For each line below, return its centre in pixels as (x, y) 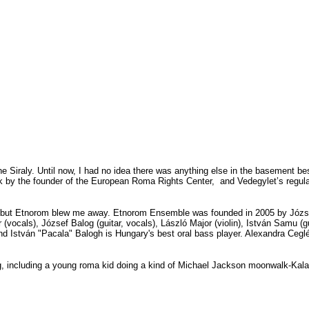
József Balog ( (70, 223)
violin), (232, 223)
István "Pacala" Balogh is (63, 233)
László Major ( (189, 223)
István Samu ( (275, 223)
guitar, (111, 223)
